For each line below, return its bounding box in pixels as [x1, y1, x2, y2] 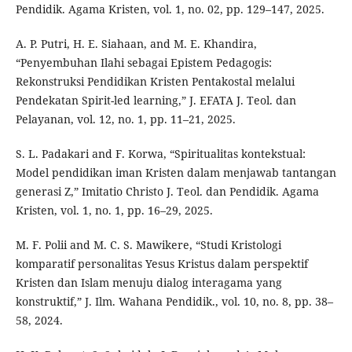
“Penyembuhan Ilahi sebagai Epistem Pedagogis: [15, 54, 272, 70]
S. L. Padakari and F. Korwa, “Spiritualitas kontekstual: [15, 145, 306, 161]
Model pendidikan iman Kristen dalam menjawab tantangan [15, 164, 336, 180]
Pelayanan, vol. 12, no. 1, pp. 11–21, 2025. [15, 111, 236, 126]
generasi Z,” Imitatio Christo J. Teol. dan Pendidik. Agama [15, 183, 319, 199]
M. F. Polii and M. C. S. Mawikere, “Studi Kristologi [15, 236, 281, 252]
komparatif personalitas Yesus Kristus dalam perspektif [15, 255, 308, 271]
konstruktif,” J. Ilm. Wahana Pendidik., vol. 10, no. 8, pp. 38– [15, 293, 333, 309]
